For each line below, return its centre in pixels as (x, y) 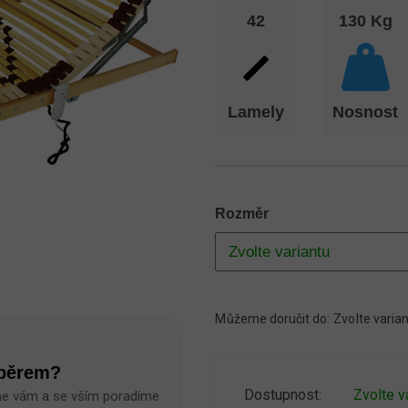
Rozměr (242, 214)
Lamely (255, 112)
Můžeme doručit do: (273, 319)
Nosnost (366, 112)
